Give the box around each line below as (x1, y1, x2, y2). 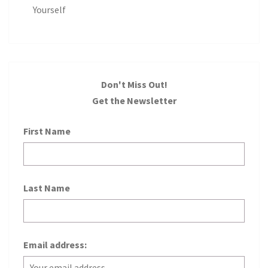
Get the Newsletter (92, 95, 176, 107)
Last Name (23, 182, 70, 194)
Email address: (23, 239, 87, 251)
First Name (23, 125, 71, 138)
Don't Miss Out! (100, 78, 167, 91)
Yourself (33, 4, 66, 16)
